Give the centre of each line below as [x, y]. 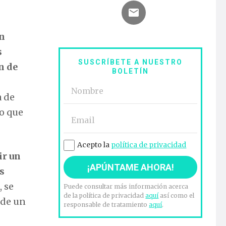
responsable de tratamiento [106, 205]
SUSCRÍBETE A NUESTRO [131, 62]
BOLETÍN [131, 71]
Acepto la [94, 145]
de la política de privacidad [105, 196]
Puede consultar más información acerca [126, 187]
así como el [177, 196]
